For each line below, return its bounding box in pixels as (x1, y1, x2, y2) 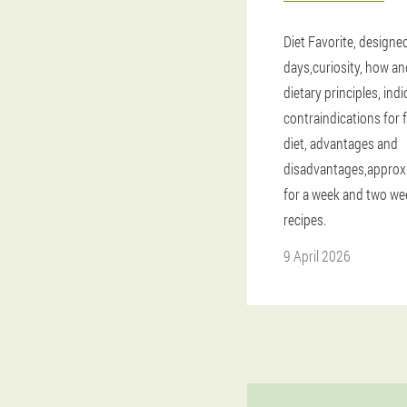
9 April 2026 (283, 246, 351, 265)
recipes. (283, 210, 326, 229)
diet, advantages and (283, 134, 398, 153)
